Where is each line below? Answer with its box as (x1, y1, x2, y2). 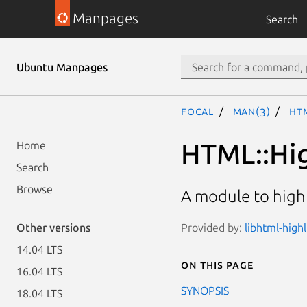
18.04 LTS (16, 287, 62, 299)
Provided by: (181, 221, 245, 234)
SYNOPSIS (181, 284, 229, 297)
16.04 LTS (16, 265, 62, 278)
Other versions (16, 221, 90, 234)
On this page (181, 258, 254, 271)
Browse (16, 183, 53, 195)
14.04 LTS (16, 243, 62, 256)
